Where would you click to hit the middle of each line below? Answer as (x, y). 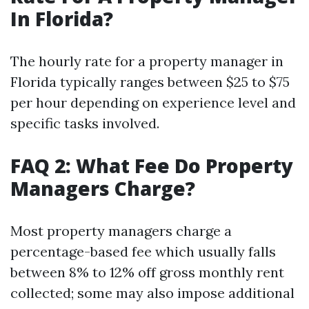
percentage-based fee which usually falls (143, 251)
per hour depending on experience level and (153, 102)
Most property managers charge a (121, 231)
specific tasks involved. (85, 123)
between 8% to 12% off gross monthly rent (147, 272)
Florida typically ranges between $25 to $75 (150, 82)
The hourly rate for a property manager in (147, 61)
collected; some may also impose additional (152, 293)
